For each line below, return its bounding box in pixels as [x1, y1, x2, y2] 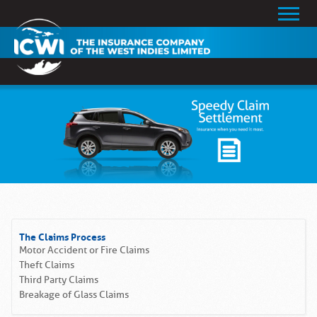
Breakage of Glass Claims [19, 289, 129, 301]
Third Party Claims [19, 274, 98, 287]
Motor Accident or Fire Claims [19, 244, 149, 257]
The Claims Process [19, 227, 105, 244]
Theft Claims [19, 259, 74, 272]
